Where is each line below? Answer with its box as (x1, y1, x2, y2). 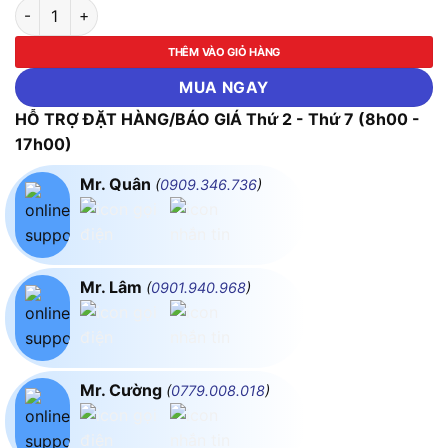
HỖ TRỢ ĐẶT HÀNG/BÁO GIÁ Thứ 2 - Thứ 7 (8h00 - (15, 109, 420, 129)
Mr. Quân (80, 174, 155, 194)
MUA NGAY (179, 78, 269, 97)
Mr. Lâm (80, 277, 146, 297)
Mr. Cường (80, 380, 166, 400)
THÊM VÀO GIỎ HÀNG (168, 45, 280, 59)
